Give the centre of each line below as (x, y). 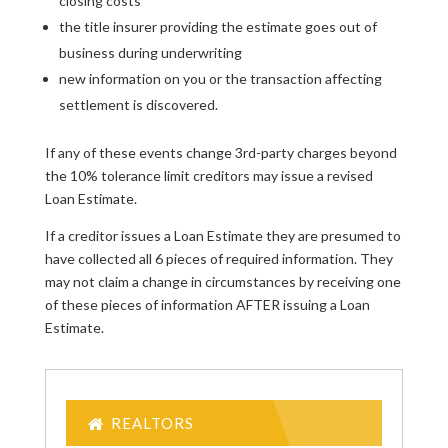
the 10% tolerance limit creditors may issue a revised (208, 175)
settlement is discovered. (138, 104)
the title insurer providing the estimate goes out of (217, 26)
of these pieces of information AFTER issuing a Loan (207, 304)
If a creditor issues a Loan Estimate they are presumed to (222, 235)
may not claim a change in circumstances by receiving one (222, 281)
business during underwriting (150, 52)
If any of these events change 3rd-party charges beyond (220, 152)
